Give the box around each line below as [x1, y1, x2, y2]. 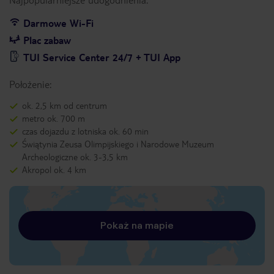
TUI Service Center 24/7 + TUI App [23, 51, 180, 64]
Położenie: [9, 78, 51, 91]
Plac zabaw [23, 34, 71, 46]
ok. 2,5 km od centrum [22, 100, 107, 111]
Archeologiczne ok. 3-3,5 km [22, 151, 128, 162]
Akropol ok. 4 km [22, 164, 86, 175]
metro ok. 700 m [22, 113, 85, 124]
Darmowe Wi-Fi [23, 17, 94, 29]
